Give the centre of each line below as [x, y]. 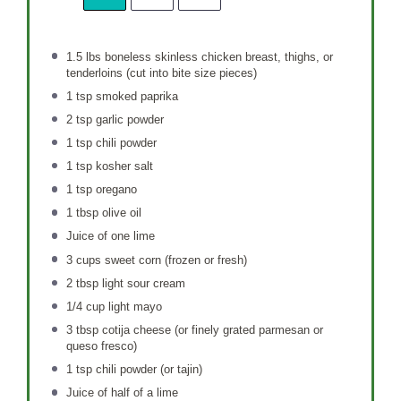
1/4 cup [85, 306]
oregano [114, 190]
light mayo [133, 306]
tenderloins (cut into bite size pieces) [161, 73]
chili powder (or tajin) [147, 369]
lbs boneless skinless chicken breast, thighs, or [207, 56]
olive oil [119, 213]
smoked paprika [135, 96]
